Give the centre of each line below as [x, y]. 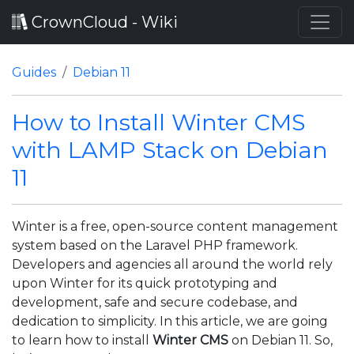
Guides [34, 72]
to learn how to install [82, 340]
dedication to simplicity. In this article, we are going [170, 321]
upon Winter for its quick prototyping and [145, 283]
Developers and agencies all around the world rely [172, 264]
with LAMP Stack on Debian [170, 150]
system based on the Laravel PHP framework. [155, 245]
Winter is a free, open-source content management [175, 226]
